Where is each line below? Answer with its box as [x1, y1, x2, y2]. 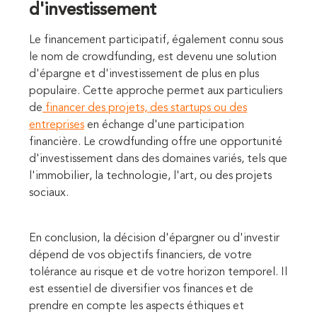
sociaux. [29, 187, 71, 199]
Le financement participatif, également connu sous [29, 34, 283, 46]
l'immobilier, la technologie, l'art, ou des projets [29, 170, 272, 182]
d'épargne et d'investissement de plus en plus [29, 68, 259, 80]
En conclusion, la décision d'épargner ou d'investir [29, 232, 279, 244]
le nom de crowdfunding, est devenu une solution [29, 51, 277, 63]
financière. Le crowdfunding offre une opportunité [29, 136, 282, 148]
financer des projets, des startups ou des [42, 102, 247, 114]
